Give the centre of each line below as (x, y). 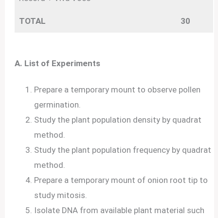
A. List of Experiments (59, 63)
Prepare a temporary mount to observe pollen (118, 89)
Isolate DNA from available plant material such (119, 210)
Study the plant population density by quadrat (118, 119)
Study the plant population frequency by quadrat (123, 150)
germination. (59, 104)
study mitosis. (62, 195)
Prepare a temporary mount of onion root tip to (121, 180)
